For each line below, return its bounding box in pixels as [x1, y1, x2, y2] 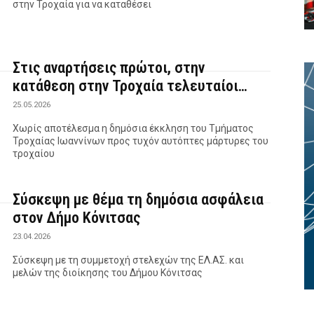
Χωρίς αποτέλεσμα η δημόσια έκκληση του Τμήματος [13, 123, 254, 135]
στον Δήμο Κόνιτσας [13, 209, 141, 227]
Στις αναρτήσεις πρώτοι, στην [13, 59, 205, 77]
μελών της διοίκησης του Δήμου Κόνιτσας [13, 267, 203, 279]
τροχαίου [13, 148, 55, 160]
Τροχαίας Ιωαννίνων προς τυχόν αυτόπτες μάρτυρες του [13, 135, 269, 147]
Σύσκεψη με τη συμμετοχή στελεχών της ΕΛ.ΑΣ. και [13, 254, 245, 266]
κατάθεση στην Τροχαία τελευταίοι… [13, 77, 248, 95]
